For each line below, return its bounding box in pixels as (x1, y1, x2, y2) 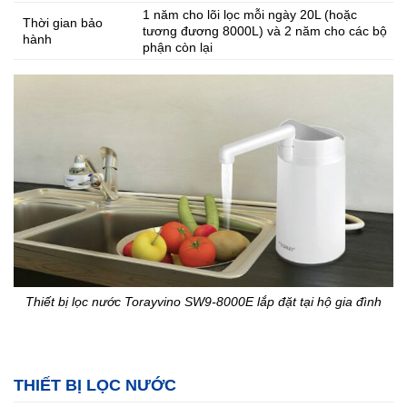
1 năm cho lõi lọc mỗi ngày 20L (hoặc (143, 6, 358, 22)
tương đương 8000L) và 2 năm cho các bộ (143, 23, 388, 38)
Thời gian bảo (23, 15, 103, 30)
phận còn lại (143, 39, 213, 55)
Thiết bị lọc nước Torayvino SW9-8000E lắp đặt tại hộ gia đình (25, 294, 382, 310)
